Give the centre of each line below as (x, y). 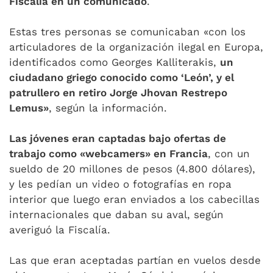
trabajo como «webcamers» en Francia (108, 154)
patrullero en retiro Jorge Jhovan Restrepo (118, 93)
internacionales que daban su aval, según (116, 214)
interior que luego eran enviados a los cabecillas (134, 199)
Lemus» (29, 108)
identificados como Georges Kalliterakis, (115, 62)
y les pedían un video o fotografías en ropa (120, 184)
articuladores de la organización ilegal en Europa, (136, 47)
